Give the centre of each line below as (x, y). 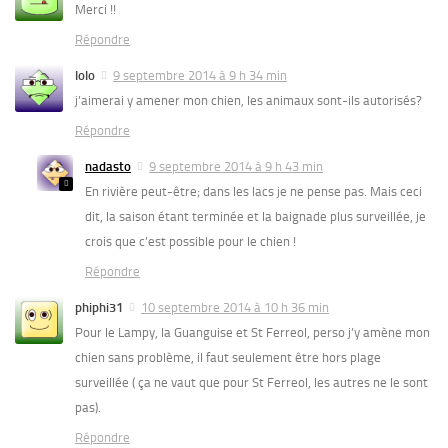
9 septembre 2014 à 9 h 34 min (200, 76)
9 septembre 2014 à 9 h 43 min (236, 167)
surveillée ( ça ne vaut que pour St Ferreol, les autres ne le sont (251, 383)
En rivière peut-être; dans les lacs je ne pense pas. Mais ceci (253, 192)
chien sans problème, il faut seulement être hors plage (228, 358)
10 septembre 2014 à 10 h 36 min (235, 308)
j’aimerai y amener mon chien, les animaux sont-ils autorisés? (248, 101)
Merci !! (95, 10)
